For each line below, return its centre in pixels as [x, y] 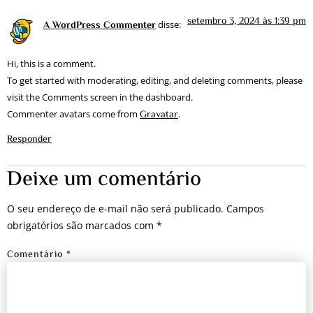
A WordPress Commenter [100, 26]
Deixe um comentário [104, 180]
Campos [245, 209]
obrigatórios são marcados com [82, 226]
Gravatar [159, 116]
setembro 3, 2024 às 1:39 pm [247, 21]
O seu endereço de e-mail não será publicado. [115, 209]
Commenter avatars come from [73, 115]
